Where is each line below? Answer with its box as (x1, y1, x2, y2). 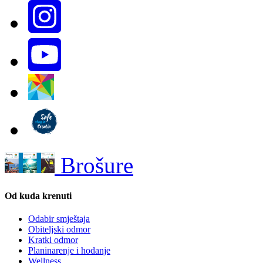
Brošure (55, 152, 133, 178)
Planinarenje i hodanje (28, 245, 110, 256)
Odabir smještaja (28, 214, 90, 224)
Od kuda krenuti (5, 190, 72, 201)
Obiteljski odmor (28, 224, 90, 235)
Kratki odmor (28, 235, 78, 245)
